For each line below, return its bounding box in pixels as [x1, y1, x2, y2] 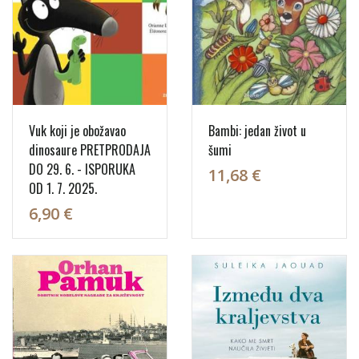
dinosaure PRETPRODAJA [29, 139, 151, 159]
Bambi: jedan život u [208, 120, 306, 140]
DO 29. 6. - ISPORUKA [29, 159, 135, 179]
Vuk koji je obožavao [29, 120, 126, 140]
